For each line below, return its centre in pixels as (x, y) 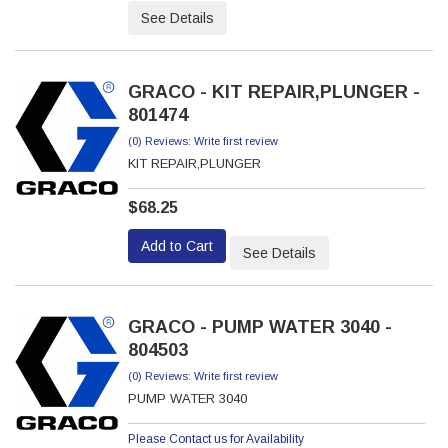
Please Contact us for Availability (215, 439)
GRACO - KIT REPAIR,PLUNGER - (273, 92)
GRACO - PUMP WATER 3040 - (259, 327)
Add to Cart (176, 245)
